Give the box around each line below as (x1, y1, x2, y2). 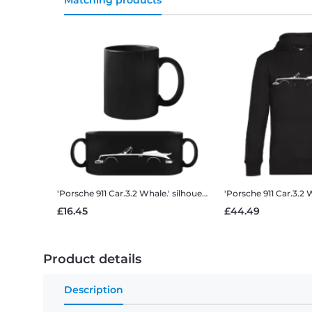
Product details (43, 251, 141, 267)
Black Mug (216, 188, 260, 199)
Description (64, 283, 123, 297)
